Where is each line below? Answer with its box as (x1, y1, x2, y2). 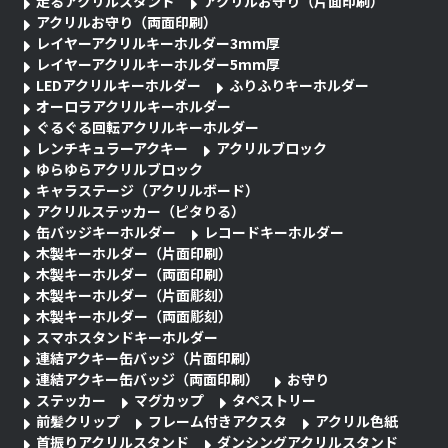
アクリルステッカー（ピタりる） (36, 200, 246, 221)
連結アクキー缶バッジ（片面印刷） (36, 347, 260, 368)
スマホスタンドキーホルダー (36, 326, 219, 347)
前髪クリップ (36, 410, 121, 431)
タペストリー (232, 389, 317, 410)
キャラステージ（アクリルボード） (36, 179, 260, 200)
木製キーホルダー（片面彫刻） (36, 284, 233, 305)
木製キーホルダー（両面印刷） (36, 263, 233, 284)
